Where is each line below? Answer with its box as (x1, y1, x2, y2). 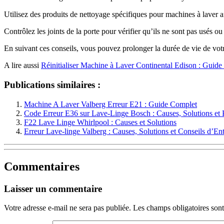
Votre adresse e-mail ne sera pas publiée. (4, 203, 131, 212)
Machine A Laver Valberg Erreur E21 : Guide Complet (24, 99, 197, 108)
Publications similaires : (4, 79, 100, 90)
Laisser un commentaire (4, 183, 102, 194)
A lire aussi (4, 61, 41, 70)
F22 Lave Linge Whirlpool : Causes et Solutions (24, 117, 176, 126)
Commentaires (4, 159, 79, 173)
